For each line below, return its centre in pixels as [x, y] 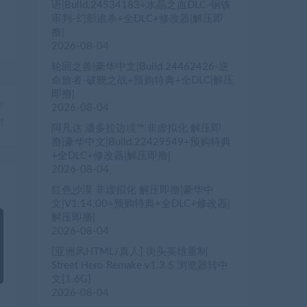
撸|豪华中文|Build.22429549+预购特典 [141, 143]
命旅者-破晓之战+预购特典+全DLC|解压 [143, 81]
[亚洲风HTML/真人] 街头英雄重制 [130, 252]
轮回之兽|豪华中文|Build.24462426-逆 [140, 67]
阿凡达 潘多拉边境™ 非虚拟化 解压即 [136, 129]
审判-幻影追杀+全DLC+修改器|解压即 [137, 19]
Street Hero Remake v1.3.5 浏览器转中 [140, 266]
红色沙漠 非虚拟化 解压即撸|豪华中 [133, 191]
